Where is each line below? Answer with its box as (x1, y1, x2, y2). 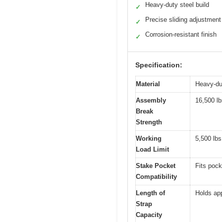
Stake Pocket (136, 162, 175, 169)
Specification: (135, 60, 182, 69)
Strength (136, 118, 162, 126)
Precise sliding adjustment (145, 15, 221, 23)
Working (136, 134, 162, 142)
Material (136, 80, 160, 88)
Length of (136, 189, 165, 197)
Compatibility (136, 172, 177, 180)
